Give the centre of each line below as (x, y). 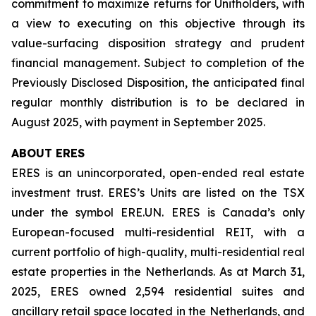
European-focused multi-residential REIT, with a (158, 232)
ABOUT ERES (48, 153)
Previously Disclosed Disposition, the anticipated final (158, 83)
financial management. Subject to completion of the (158, 63)
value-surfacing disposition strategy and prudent (158, 43)
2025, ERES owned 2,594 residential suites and (158, 291)
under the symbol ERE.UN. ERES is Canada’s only (158, 212)
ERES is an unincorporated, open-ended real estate (158, 173)
